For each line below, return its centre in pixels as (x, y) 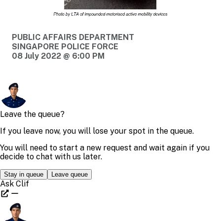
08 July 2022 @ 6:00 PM (58, 56)
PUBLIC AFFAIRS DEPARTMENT (73, 37)
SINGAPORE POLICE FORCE (65, 46)
